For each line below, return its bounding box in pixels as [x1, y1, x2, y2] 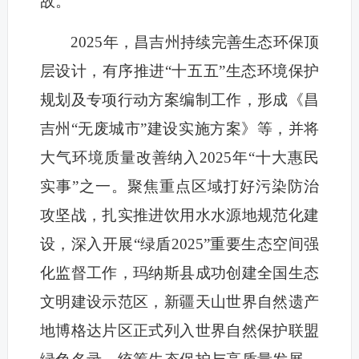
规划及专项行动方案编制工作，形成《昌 [39, 91, 320, 109]
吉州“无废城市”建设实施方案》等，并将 [39, 120, 320, 138]
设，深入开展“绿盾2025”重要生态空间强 [39, 236, 320, 253]
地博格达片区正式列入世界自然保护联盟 [39, 322, 320, 340]
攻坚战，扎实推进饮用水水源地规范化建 [39, 207, 320, 224]
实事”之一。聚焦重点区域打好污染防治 [39, 178, 320, 196]
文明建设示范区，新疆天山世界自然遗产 [39, 293, 320, 311]
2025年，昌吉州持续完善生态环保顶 [39, 34, 320, 51]
